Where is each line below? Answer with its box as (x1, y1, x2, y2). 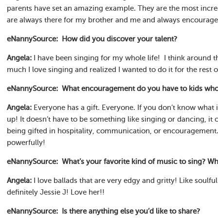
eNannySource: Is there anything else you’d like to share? (7, 208, 200, 215)
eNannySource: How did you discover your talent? (7, 36, 177, 43)
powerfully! (7, 139, 45, 146)
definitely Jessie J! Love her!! (7, 189, 105, 196)
